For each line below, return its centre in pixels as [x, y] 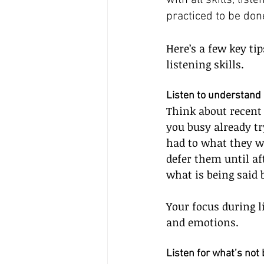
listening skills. [205, 64]
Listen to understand [214, 96]
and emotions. [202, 222]
